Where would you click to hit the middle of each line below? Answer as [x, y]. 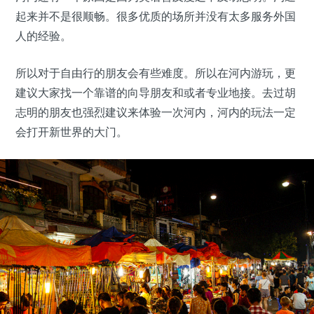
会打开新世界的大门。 [71, 132]
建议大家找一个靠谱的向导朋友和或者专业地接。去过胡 [156, 93]
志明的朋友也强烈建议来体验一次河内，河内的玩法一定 [156, 112]
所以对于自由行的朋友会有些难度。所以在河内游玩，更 [156, 73]
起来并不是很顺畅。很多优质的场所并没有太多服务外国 [156, 16]
